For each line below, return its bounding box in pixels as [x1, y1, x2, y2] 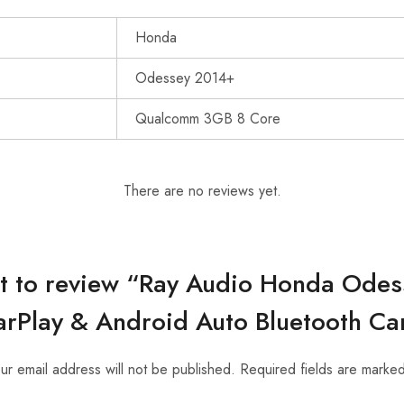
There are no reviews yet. [123, 180, 281, 201]
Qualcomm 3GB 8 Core [135, 108, 280, 129]
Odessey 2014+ [135, 68, 234, 88]
